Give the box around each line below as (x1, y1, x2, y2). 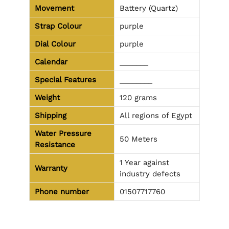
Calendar (35, 57, 67, 67)
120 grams (120, 93, 157, 103)
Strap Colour (35, 21, 82, 31)
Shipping (35, 111, 66, 121)
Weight (35, 93, 60, 103)
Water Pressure (35, 129, 91, 139)
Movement (35, 4, 74, 13)
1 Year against (120, 158, 169, 168)
